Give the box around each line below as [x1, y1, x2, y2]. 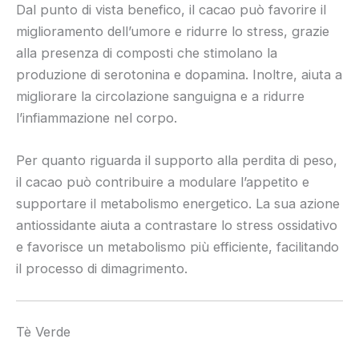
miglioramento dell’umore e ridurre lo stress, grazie [16, 22, 329, 39]
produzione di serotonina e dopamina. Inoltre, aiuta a [16, 66, 342, 83]
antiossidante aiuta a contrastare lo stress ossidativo [16, 217, 337, 234]
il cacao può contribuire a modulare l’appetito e [16, 174, 309, 191]
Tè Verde [16, 323, 71, 340]
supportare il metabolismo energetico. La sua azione [16, 196, 340, 212]
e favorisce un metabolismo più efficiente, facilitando [16, 239, 339, 256]
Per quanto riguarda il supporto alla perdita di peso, [16, 152, 337, 169]
